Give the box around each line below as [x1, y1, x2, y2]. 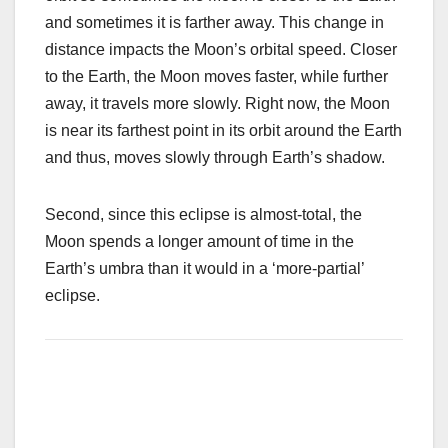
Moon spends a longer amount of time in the [45, 233, 354, 251]
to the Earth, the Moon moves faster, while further [45, 68, 388, 86]
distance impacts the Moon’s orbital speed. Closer [45, 41, 397, 59]
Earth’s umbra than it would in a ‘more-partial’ [45, 260, 364, 278]
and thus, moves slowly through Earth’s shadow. [45, 149, 385, 167]
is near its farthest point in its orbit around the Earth [45, 122, 402, 140]
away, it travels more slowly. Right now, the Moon [45, 95, 390, 113]
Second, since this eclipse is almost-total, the [45, 206, 362, 224]
